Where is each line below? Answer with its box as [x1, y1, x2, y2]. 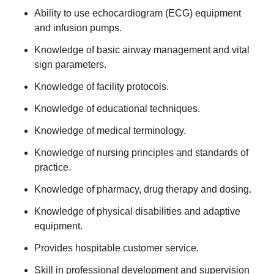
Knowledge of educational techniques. [34, 103, 200, 114]
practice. [34, 162, 71, 172]
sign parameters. [34, 59, 106, 70]
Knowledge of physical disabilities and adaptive [34, 206, 240, 217]
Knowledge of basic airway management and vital [34, 45, 250, 55]
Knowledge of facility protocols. [34, 81, 169, 92]
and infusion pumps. [34, 23, 122, 33]
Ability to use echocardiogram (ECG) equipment [34, 8, 241, 18]
